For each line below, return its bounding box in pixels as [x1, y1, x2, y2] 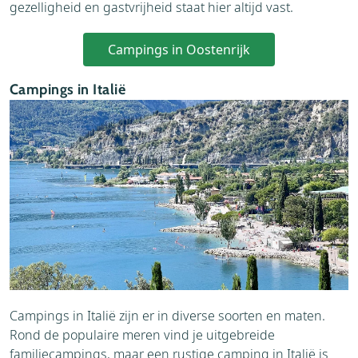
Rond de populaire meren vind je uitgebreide [10, 326, 275, 344]
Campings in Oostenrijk [108, 40, 250, 58]
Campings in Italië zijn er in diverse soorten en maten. [10, 307, 325, 324]
